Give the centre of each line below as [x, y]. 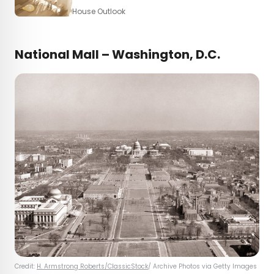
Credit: [26, 267]
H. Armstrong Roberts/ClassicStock [92, 267]
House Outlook [99, 11]
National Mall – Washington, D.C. [117, 55]
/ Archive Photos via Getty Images [203, 267]
